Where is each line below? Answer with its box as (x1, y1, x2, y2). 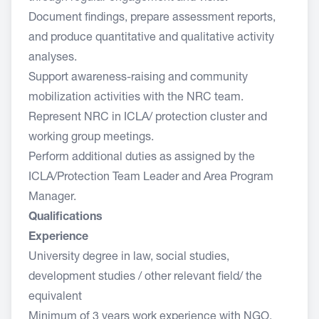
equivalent (28, 292, 82, 303)
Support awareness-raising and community (28, 73, 248, 84)
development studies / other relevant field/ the (28, 272, 262, 283)
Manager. (28, 192, 76, 204)
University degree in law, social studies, (28, 252, 229, 263)
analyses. (28, 53, 77, 64)
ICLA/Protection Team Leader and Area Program (28, 172, 273, 184)
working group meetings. (28, 132, 154, 144)
